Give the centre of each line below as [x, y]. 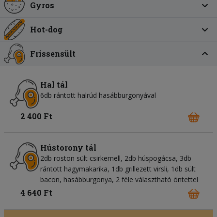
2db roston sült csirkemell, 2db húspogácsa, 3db [116, 158]
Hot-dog [46, 30]
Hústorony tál [68, 148]
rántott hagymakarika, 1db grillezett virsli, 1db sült [118, 169]
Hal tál [54, 84]
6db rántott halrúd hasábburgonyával [98, 95]
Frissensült [53, 54]
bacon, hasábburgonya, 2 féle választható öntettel [119, 180]
